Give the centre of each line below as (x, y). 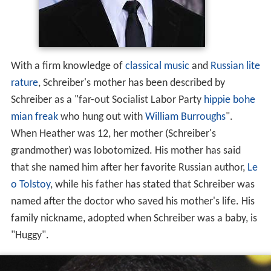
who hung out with (101, 117)
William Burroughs (185, 117)
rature (24, 83)
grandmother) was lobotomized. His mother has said (126, 151)
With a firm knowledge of (68, 66)
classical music (157, 66)
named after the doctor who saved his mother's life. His (132, 201)
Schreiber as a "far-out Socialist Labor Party (107, 100)
